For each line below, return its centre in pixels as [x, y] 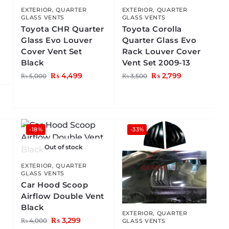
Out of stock [63, 147]
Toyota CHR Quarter [63, 29]
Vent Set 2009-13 [156, 63]
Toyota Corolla [152, 29]
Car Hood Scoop [55, 185]
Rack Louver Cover [161, 52]
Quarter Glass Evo [159, 40]
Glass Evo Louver [57, 40]
